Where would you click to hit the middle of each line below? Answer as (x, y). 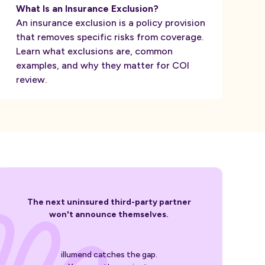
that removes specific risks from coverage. (110, 37)
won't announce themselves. (109, 214)
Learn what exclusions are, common (94, 51)
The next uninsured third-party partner (109, 202)
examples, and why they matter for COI (103, 65)
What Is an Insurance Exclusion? (87, 9)
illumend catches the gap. (109, 255)
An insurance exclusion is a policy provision (111, 23)
